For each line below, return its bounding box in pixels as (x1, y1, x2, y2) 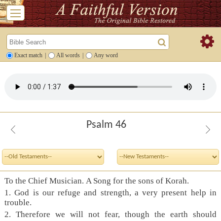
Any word (94, 52, 118, 59)
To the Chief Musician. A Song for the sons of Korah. (4, 176, 189, 185)
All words (56, 52, 80, 59)
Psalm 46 (86, 119, 126, 131)
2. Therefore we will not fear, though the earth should (4, 209, 217, 219)
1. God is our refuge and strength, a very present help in (4, 187, 217, 197)
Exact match (14, 52, 42, 59)
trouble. (4, 197, 32, 207)
